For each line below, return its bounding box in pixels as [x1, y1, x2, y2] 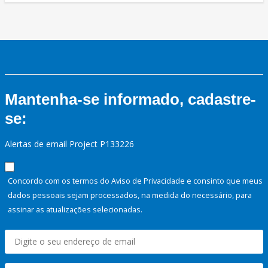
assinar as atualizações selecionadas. [8, 204, 142, 215]
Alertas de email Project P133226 [5, 138, 134, 150]
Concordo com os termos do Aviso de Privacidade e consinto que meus [8, 175, 263, 187]
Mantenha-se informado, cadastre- [5, 90, 256, 109]
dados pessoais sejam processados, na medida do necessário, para [8, 190, 252, 201]
